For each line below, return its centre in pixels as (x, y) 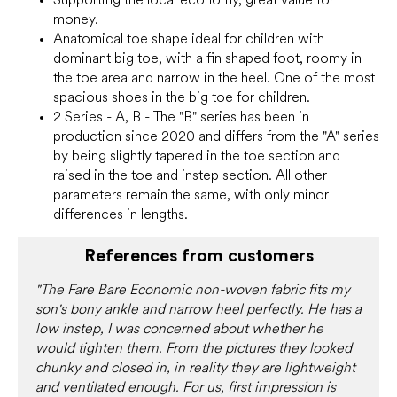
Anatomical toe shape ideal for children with (189, 39)
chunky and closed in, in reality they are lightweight (195, 367)
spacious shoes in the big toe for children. (182, 97)
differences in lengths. (121, 214)
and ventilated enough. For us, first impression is (186, 386)
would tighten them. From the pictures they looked (194, 347)
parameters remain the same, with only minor (191, 195)
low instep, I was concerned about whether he (179, 328)
